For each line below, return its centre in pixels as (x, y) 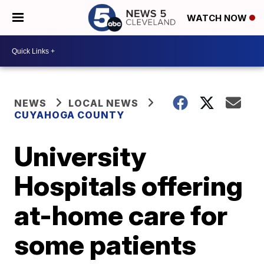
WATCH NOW (218, 18)
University (80, 156)
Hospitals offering (129, 186)
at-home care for (121, 215)
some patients (105, 245)
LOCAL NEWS (104, 103)
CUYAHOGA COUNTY (70, 115)
